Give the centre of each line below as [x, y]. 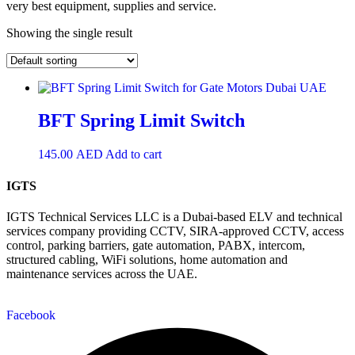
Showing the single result [69, 32]
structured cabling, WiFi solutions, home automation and [147, 259]
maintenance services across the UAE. [102, 273]
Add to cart [134, 155]
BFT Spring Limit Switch [141, 121]
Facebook [31, 315]
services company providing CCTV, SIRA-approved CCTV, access [175, 231]
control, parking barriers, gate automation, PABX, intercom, [156, 245]
